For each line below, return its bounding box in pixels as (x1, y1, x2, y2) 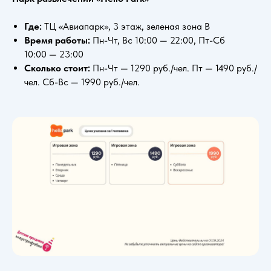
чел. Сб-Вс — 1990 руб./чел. (24, 76, 140, 88)
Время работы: (24, 34, 93, 47)
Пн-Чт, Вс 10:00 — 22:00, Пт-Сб (93, 34, 225, 47)
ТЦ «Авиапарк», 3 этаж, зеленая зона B (42, 21, 210, 33)
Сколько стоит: (24, 62, 93, 74)
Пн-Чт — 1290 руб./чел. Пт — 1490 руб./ (93, 62, 257, 74)
